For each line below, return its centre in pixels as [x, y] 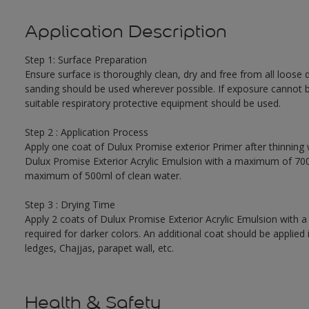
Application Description [126, 32]
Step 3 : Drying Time [70, 205]
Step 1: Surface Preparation [86, 60]
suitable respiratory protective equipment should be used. [152, 103]
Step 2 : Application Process [86, 132]
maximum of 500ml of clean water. [103, 176]
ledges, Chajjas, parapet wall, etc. [99, 248]
